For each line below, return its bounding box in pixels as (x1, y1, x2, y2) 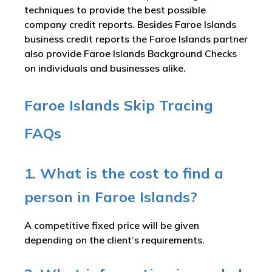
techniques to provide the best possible (24, 4, 206, 16)
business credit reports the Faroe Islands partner (24, 33, 248, 46)
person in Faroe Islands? (24, 188, 197, 206)
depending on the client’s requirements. (24, 234, 205, 246)
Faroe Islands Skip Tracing (24, 96, 213, 115)
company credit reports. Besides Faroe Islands (24, 18, 236, 31)
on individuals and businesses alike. (24, 62, 186, 75)
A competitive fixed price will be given (24, 219, 199, 232)
